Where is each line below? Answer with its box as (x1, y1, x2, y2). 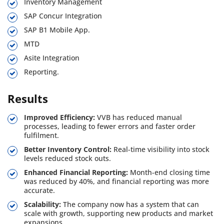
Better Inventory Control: (24, 144, 113, 154)
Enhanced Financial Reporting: (24, 167, 130, 177)
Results (7, 91, 48, 106)
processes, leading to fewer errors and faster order (24, 121, 195, 131)
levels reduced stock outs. (24, 153, 111, 163)
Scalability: (24, 199, 63, 209)
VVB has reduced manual (97, 112, 182, 122)
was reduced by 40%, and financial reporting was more (24, 176, 209, 186)
